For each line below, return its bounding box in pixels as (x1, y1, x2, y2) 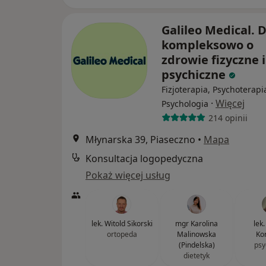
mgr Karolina (175, 218, 218, 229)
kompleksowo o (161, 37, 254, 53)
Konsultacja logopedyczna (85, 152, 203, 165)
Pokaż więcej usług (85, 169, 170, 182)
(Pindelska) (178, 240, 215, 250)
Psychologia (161, 98, 208, 109)
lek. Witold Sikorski (91, 218, 153, 229)
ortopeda (106, 229, 137, 239)
